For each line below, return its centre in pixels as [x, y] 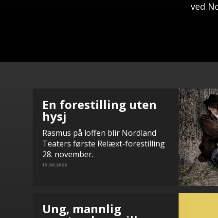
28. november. [68, 154]
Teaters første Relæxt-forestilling [104, 144]
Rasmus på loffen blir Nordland [99, 133]
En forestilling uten [100, 104]
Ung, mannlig [82, 209]
